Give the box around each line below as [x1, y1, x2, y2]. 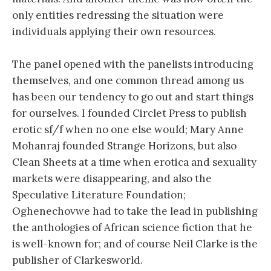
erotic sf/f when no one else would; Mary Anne [12, 123, 244, 137]
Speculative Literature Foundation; [12, 188, 186, 202]
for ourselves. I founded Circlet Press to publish [12, 106, 247, 120]
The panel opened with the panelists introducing [12, 57, 253, 71]
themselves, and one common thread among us [12, 74, 244, 88]
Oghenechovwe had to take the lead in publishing [12, 204, 258, 218]
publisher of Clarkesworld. [12, 253, 143, 267]
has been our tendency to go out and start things [12, 90, 253, 104]
